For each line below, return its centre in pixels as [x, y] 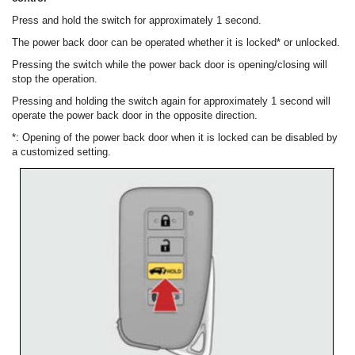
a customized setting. [61, 151]
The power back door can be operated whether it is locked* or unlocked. [176, 42]
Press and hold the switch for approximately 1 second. [137, 20]
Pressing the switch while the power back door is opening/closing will [170, 64]
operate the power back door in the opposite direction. [135, 115]
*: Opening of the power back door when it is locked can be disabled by [175, 137]
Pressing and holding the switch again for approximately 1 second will [171, 101]
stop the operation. [55, 78]
